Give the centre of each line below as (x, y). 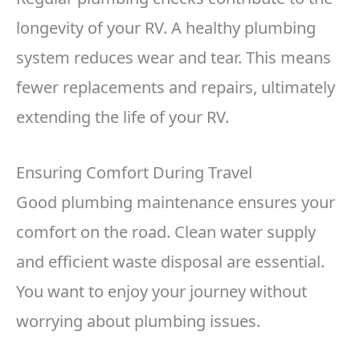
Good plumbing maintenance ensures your (176, 202)
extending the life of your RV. (123, 117)
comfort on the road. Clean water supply (166, 232)
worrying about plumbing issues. (138, 321)
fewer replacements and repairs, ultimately (176, 88)
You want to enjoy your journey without (162, 292)
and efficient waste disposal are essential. (170, 262)
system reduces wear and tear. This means (174, 58)
